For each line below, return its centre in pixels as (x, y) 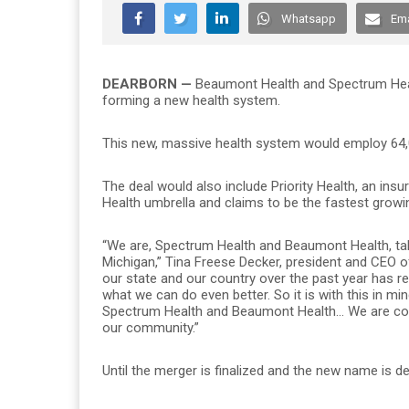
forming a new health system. (191, 100)
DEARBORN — (149, 84)
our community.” (151, 327)
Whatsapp (309, 18)
